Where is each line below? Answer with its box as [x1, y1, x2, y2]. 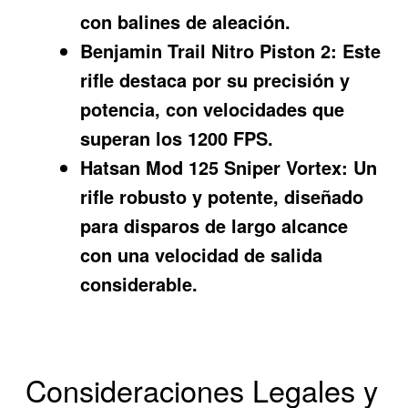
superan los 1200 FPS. [80, 125, 274, 152]
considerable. [80, 270, 199, 298]
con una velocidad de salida [80, 241, 323, 269]
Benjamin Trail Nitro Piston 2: [80, 37, 338, 65]
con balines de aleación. [80, 8, 291, 36]
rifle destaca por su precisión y [80, 66, 351, 94]
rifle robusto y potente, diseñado [80, 183, 364, 210]
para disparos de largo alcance [80, 212, 349, 240]
